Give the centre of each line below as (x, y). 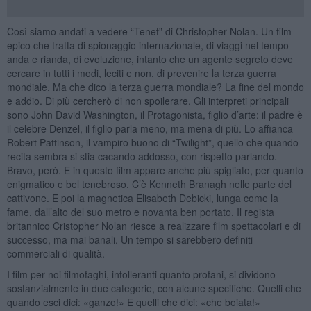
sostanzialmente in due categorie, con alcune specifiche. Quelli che (154, 288)
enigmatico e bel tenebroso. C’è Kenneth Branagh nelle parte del (149, 184)
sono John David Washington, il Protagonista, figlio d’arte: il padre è (154, 114)
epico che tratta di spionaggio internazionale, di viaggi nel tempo (148, 45)
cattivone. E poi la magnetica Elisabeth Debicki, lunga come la (142, 197)
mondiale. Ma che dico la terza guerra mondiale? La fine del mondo (155, 86)
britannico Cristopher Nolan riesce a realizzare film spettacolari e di (153, 225)
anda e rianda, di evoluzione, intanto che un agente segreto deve (150, 59)
